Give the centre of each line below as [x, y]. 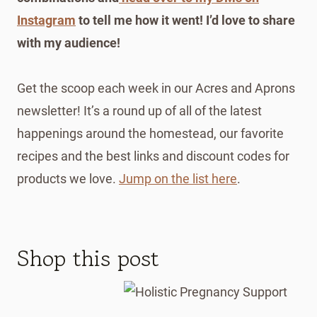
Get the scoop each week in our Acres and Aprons [156, 88]
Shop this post [88, 258]
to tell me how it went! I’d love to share [185, 20]
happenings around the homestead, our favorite [150, 133]
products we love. [68, 178]
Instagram [46, 20]
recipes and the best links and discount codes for [153, 156]
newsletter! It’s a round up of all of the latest [139, 110]
